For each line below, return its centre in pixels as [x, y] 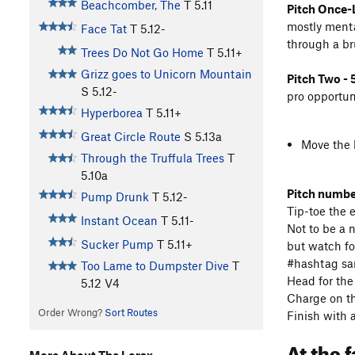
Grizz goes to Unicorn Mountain [166, 74]
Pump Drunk [115, 197]
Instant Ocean [119, 221]
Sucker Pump [117, 244]
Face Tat [103, 29]
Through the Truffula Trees [152, 158]
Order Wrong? [71, 313]
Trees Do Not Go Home [142, 53]
